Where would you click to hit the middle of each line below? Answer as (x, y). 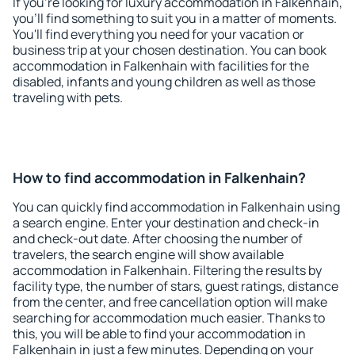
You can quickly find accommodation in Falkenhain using (176, 207)
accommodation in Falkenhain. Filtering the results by (167, 270)
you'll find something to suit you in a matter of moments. (175, 18)
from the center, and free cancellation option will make (170, 302)
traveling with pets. (68, 97)
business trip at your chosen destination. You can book (170, 50)
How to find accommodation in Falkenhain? (159, 177)
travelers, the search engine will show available (148, 254)
